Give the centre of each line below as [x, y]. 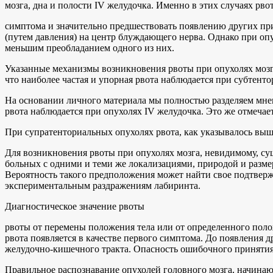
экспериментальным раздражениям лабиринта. [103, 185]
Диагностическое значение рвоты [75, 206]
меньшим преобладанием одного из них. [90, 48]
